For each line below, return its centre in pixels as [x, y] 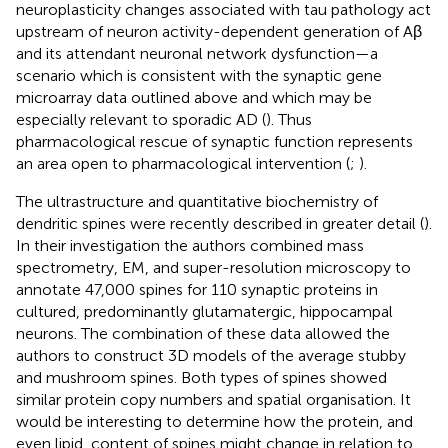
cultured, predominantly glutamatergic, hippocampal [204, 312]
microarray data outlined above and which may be [194, 98]
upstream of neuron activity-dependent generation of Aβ [219, 32]
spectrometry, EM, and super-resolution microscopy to [213, 268]
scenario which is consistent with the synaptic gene [199, 76]
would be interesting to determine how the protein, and [214, 422]
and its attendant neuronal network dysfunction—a [197, 54]
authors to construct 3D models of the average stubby [211, 356]
